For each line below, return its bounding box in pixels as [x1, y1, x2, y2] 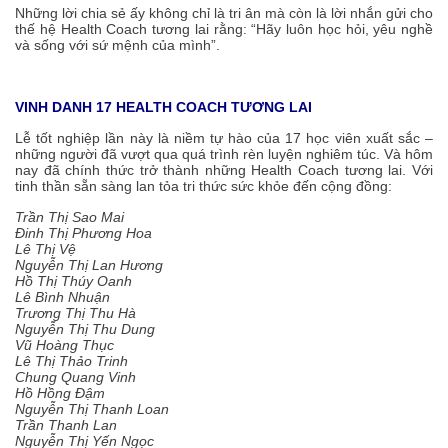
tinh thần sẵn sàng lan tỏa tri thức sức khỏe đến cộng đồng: [15, 177, 392, 194]
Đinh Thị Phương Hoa [15, 224, 152, 241]
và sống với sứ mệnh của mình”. [15, 36, 220, 53]
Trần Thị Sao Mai [15, 208, 124, 225]
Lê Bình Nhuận [15, 288, 110, 305]
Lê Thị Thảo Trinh [15, 352, 128, 369]
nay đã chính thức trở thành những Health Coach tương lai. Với [15, 161, 433, 178]
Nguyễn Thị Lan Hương [15, 256, 163, 273]
